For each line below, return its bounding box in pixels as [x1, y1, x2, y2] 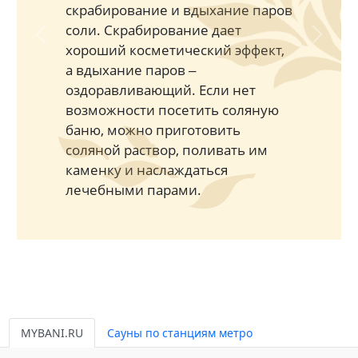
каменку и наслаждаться [65, 160, 228, 179]
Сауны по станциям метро [106, 324, 253, 340]
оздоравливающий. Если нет [65, 80, 256, 99]
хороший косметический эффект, [65, 40, 284, 59]
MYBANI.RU [20, 324, 83, 340]
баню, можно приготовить [65, 120, 241, 139]
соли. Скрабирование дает [65, 20, 241, 39]
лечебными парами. [65, 180, 201, 199]
